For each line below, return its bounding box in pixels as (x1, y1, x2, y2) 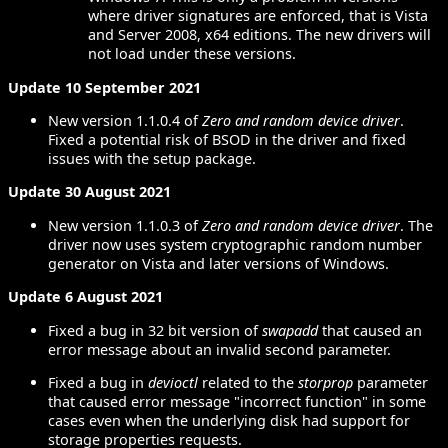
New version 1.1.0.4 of (48, 111, 202, 130)
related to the (198, 372, 298, 392)
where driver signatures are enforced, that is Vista (88, 6, 428, 26)
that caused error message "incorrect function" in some (48, 391, 426, 411)
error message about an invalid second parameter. (48, 339, 391, 359)
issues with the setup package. (48, 149, 256, 168)
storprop (298, 372, 353, 392)
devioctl (148, 372, 198, 392)
